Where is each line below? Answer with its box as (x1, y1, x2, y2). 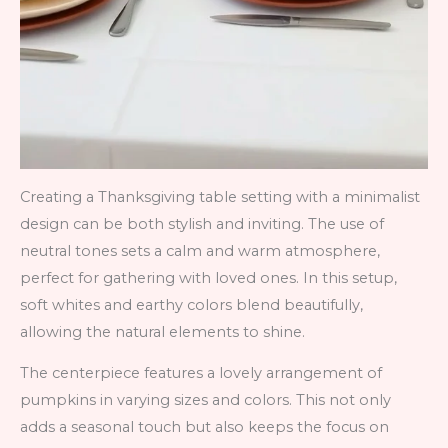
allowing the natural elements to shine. (20, 322, 305, 341)
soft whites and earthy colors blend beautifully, (20, 295, 363, 314)
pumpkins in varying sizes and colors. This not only (20, 391, 391, 410)
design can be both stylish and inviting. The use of (20, 214, 384, 233)
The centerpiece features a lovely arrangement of (20, 364, 382, 383)
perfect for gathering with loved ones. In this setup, (20, 268, 397, 287)
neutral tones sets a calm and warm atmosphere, (20, 241, 380, 260)
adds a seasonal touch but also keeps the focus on (20, 418, 389, 437)
